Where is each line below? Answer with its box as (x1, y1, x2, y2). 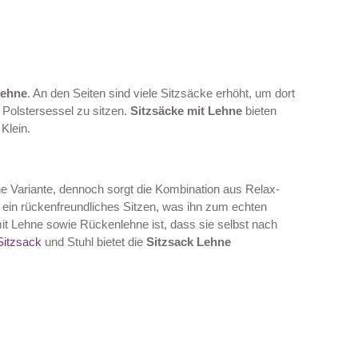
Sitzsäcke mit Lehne (130, 104, 242, 118)
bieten (242, 104, 276, 118)
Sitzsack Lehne (146, 234, 231, 249)
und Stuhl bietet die (42, 234, 146, 249)
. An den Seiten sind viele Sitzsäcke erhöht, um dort (27, 86, 295, 101)
